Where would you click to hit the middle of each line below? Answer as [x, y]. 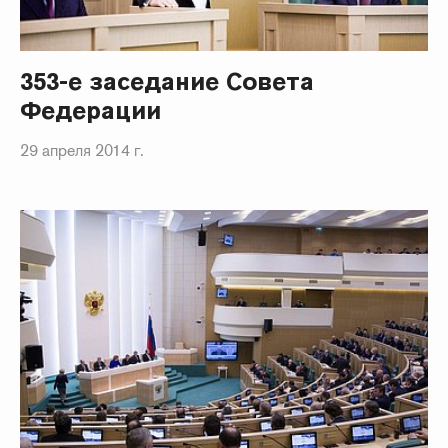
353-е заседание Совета [167, 82]
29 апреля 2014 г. [82, 151]
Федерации [91, 111]
